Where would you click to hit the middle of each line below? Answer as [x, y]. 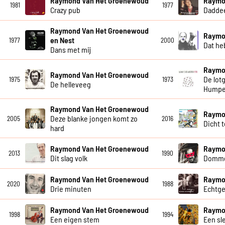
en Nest [62, 40]
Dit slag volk [69, 158]
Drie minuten [71, 189]
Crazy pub [65, 10]
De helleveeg [70, 84]
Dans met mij [70, 50]
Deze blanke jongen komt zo [94, 119]
